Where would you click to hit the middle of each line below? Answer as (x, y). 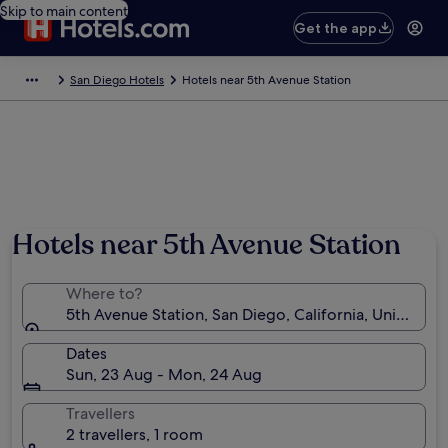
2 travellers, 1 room (134, 434)
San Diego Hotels (117, 80)
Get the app (336, 28)
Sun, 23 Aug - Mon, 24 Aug (164, 374)
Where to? (104, 293)
